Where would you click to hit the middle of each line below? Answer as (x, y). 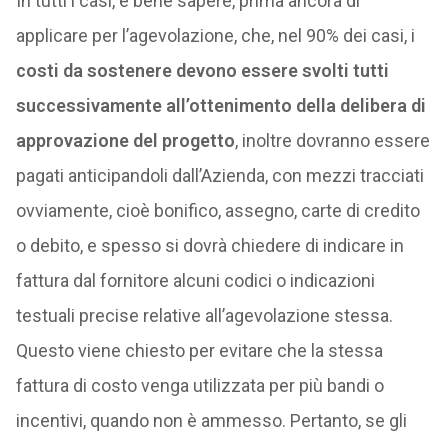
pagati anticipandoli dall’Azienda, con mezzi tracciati (219, 175)
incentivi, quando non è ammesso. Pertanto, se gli (211, 420)
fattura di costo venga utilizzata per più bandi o (199, 385)
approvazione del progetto (125, 140)
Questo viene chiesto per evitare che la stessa (199, 350)
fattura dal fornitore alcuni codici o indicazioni (195, 280)
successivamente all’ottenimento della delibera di (220, 105)
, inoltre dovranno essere (332, 140)
